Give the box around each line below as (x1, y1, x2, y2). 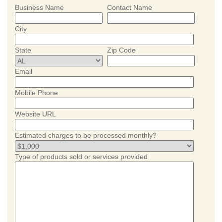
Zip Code (107, 46, 136, 54)
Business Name (15, 3, 64, 11)
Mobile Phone (15, 89, 58, 97)
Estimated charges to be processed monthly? (15, 131, 157, 139)
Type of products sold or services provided (15, 153, 148, 161)
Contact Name (107, 3, 152, 11)
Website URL (15, 110, 56, 118)
